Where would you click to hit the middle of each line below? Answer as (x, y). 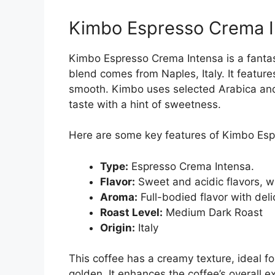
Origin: (118, 227)
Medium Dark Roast (213, 212)
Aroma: (119, 197)
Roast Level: (131, 212)
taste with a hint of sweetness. (145, 104)
